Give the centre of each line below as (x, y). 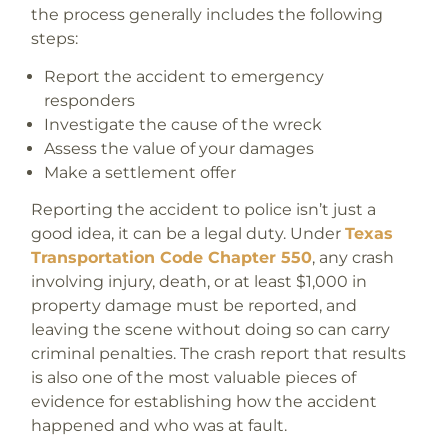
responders (90, 100)
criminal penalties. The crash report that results (218, 353)
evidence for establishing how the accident (203, 401)
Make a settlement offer (140, 172)
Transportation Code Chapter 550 (171, 257)
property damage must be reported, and (193, 305)
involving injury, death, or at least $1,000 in (198, 281)
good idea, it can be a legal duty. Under (187, 233)
